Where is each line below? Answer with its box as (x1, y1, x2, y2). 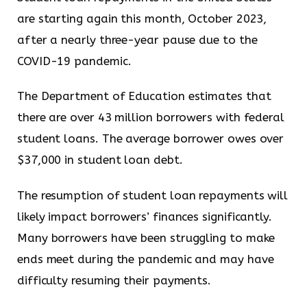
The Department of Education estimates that (17, 89, 271, 103)
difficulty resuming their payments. (17, 273, 212, 287)
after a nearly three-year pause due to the (17, 32, 258, 47)
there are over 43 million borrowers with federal (17, 110, 284, 125)
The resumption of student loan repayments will (17, 188, 288, 202)
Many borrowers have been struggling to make (17, 230, 275, 245)
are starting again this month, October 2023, (17, 11, 267, 25)
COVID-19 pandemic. (17, 53, 132, 68)
